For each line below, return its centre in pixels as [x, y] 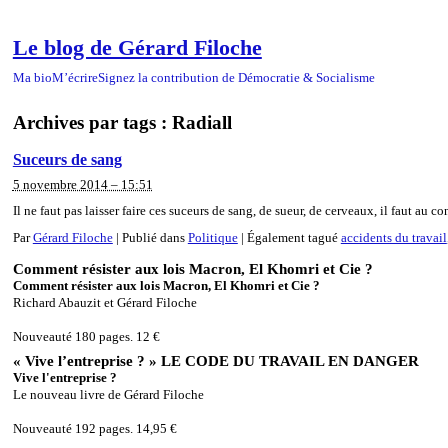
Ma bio [32, 78]
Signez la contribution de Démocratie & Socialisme [236, 78]
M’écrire [74, 78]
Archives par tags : [92, 122]
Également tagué [293, 237]
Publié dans [154, 237]
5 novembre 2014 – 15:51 [82, 184]
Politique [212, 237]
